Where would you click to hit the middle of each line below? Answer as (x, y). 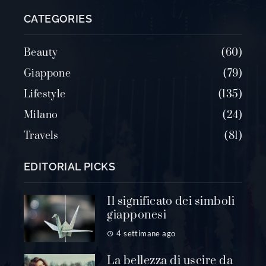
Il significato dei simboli (171, 202)
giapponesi (137, 216)
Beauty (41, 53)
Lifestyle (45, 95)
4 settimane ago (146, 234)
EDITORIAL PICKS (69, 167)
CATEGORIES (58, 19)
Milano (41, 115)
